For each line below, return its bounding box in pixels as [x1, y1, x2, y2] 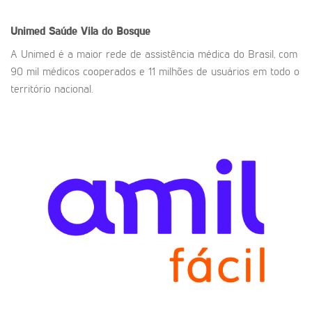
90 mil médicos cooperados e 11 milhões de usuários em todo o [10, 66, 299, 78]
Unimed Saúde [10, 26, 81, 38]
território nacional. [10, 84, 93, 95]
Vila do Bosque [81, 26, 150, 38]
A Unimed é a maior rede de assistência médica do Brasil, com [10, 49, 297, 61]
